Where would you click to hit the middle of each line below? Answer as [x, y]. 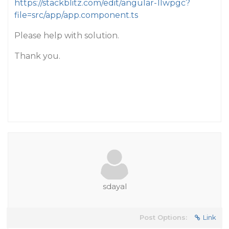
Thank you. [37, 56]
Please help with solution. [67, 36]
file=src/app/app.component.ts [76, 15]
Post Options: [163, 217]
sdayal [114, 186]
